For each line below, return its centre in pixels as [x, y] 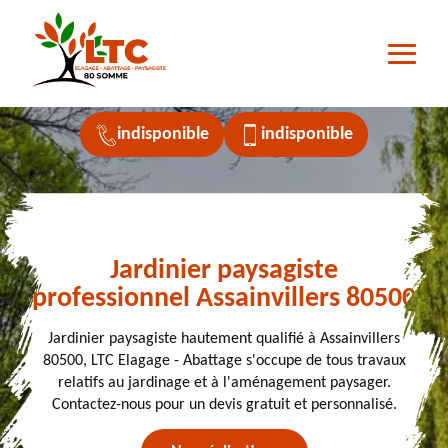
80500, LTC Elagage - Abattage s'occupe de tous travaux [224, 361]
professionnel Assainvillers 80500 [224, 299]
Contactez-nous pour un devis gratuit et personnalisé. [224, 405]
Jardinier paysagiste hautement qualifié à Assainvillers [224, 339]
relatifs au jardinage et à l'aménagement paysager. [224, 383]
